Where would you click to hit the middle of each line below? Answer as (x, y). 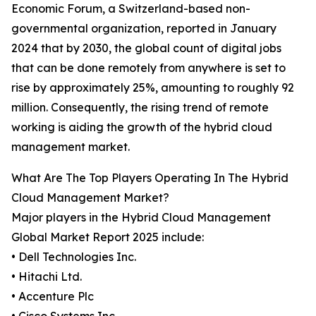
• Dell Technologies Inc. (74, 257)
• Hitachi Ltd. (47, 277)
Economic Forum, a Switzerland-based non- (131, 9)
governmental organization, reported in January (144, 29)
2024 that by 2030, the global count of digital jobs (146, 48)
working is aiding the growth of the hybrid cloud (142, 127)
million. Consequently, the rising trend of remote (140, 108)
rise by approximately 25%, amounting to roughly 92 (153, 88)
